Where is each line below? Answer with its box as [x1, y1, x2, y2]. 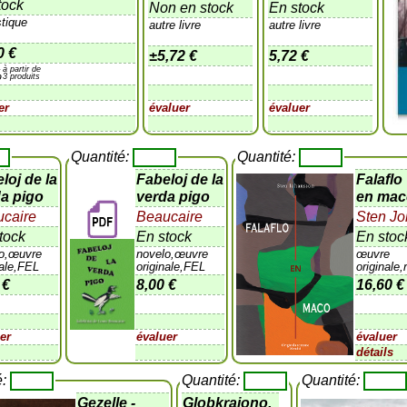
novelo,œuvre [136, 246, 209, 261]
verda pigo [136, 188, 211, 204]
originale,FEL [136, 259, 206, 273]
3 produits [3, 71, 41, 81]
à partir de [3, 64, 42, 74]
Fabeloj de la [136, 171, 224, 187]
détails [356, 344, 394, 359]
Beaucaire [136, 208, 203, 224]
